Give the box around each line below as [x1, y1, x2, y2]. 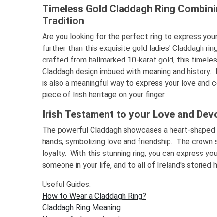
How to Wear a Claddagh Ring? [42, 191, 146, 201]
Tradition [42, 15, 84, 27]
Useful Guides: [42, 179, 91, 189]
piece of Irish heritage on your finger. [42, 90, 166, 99]
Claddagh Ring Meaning [42, 202, 121, 212]
